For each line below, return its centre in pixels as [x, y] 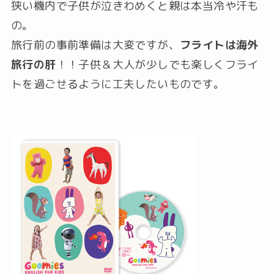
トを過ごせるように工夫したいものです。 [118, 84]
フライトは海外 [219, 45]
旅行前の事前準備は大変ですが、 [95, 45]
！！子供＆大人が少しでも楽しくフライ [157, 65]
